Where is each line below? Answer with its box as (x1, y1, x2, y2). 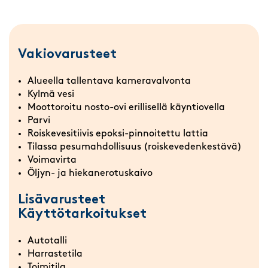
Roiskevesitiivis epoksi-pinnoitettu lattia (28, 129, 208, 139)
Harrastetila (28, 249, 83, 260)
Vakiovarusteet (18, 47, 117, 62)
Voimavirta (28, 156, 77, 166)
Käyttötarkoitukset (18, 207, 147, 221)
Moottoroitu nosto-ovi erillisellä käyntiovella (28, 103, 225, 113)
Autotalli (28, 236, 67, 246)
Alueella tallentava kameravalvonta (28, 77, 191, 87)
